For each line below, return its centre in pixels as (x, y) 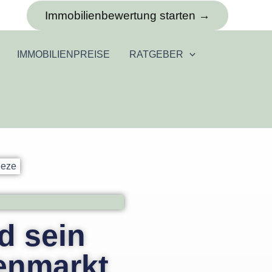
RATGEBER (157, 54)
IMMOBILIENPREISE (64, 54)
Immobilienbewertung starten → (127, 15)
